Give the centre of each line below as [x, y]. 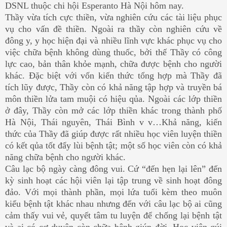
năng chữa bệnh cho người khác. [65, 157]
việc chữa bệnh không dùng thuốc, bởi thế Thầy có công [113, 52]
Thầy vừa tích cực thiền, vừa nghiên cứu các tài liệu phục [113, 17]
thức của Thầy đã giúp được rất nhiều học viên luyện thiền [113, 134]
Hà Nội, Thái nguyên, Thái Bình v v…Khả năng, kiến [113, 122]
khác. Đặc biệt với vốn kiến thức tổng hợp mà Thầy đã [113, 75]
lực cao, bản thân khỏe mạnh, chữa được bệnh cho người [113, 64]
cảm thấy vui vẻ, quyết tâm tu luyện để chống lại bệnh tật [113, 215]
